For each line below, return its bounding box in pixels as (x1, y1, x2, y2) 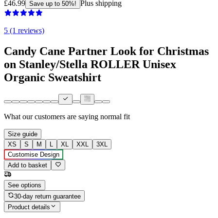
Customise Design (8, 151, 59, 159)
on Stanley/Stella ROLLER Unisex (4, 57, 176, 71)
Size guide (8, 130, 37, 138)
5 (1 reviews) (4, 26, 44, 35)
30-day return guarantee (14, 192, 81, 200)
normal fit (100, 112, 130, 121)
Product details (8, 203, 50, 211)
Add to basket (8, 162, 47, 169)
